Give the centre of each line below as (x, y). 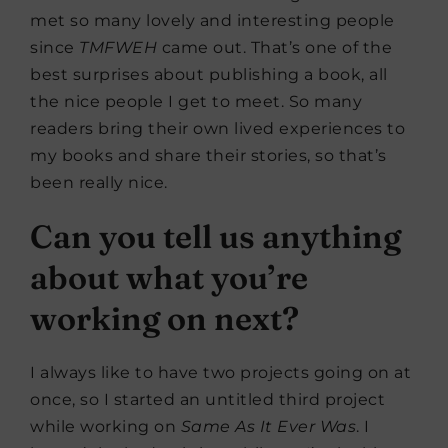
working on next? (168, 318)
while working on (105, 426)
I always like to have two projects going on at (220, 372)
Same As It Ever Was (268, 426)
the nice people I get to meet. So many (196, 101)
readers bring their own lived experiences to (217, 128)
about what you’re (169, 277)
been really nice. (99, 182)
